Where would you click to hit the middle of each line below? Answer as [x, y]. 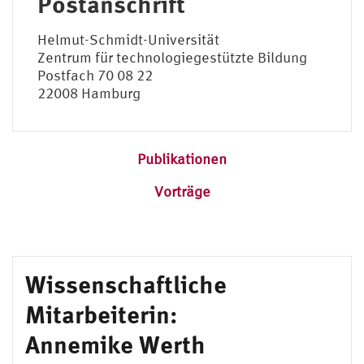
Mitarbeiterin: [101, 314]
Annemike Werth [115, 344]
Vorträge [182, 191]
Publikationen [182, 158]
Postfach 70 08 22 [95, 75]
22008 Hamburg [89, 93]
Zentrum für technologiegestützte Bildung [172, 57]
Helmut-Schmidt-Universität [128, 39]
